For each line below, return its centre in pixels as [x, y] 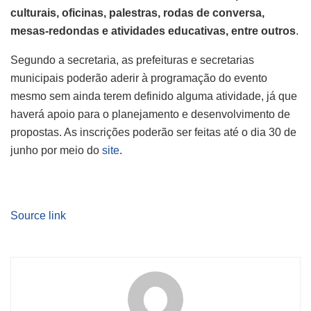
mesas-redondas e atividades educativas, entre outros [153, 31]
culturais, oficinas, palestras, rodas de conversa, [137, 12]
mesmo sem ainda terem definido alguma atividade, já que [154, 96]
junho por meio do [56, 150]
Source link [38, 215]
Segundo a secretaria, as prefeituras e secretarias [132, 60]
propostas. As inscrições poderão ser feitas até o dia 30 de [153, 132]
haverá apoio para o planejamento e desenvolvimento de [150, 114]
